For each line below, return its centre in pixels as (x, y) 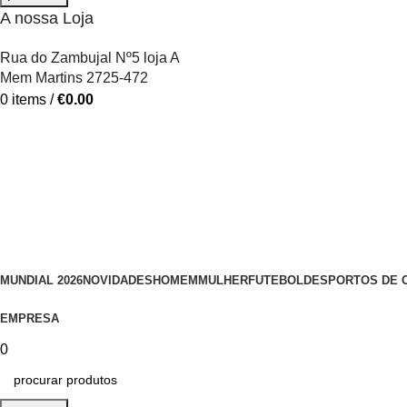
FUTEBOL (276, 280)
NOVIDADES (118, 280)
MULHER (223, 280)
